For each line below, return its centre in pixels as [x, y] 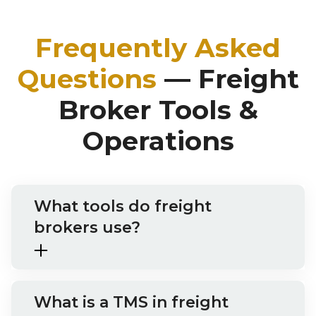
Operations [158, 141]
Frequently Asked [158, 48]
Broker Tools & [158, 110]
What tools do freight [123, 207]
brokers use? [87, 228]
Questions [87, 79]
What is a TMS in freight [131, 303]
